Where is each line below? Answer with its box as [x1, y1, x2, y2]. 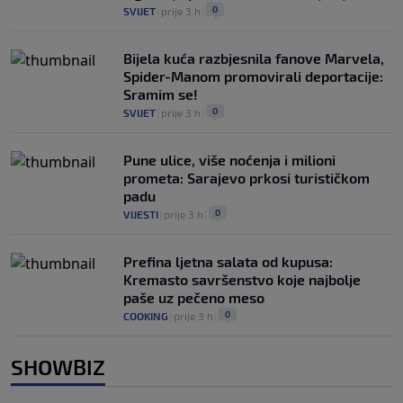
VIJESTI [123, 208, 158, 221]
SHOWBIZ [11, 354, 105, 381]
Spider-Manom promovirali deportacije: [123, 67, 383, 85]
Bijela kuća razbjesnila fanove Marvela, [123, 49, 384, 67]
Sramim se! [123, 85, 198, 103]
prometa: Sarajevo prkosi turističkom [123, 169, 370, 187]
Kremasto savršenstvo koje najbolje [123, 271, 361, 289]
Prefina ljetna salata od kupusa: [123, 253, 333, 271]
